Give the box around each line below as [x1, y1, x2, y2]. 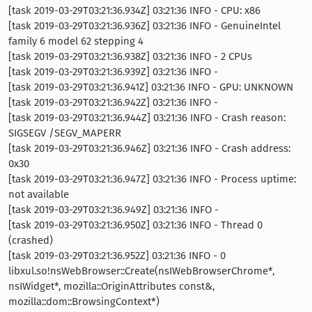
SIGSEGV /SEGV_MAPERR [8, 127, 121, 139]
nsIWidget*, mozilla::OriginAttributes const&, [8, 280, 214, 292]
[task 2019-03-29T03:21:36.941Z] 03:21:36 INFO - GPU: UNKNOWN [8, 81, 293, 93]
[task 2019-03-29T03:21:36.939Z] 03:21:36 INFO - [8, 65, 218, 78]
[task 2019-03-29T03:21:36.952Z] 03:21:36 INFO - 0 [8, 249, 226, 262]
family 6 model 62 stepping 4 [8, 35, 143, 47]
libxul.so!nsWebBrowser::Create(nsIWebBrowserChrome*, [8, 265, 274, 277]
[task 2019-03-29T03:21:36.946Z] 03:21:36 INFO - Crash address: [8, 142, 290, 155]
